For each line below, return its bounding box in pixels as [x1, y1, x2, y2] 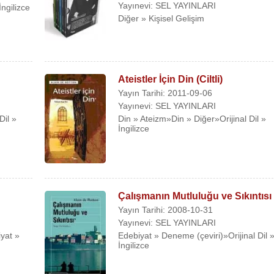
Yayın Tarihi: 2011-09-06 [118, 87, 213, 98]
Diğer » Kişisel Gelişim [118, 13, 205, 24]
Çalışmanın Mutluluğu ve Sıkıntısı [118, 190, 272, 201]
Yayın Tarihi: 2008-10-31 [118, 204, 213, 215]
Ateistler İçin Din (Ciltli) [118, 73, 223, 84]
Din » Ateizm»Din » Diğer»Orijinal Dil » [118, 113, 267, 124]
